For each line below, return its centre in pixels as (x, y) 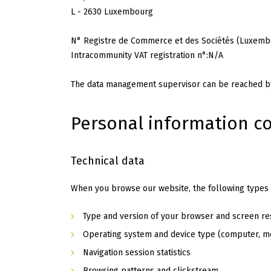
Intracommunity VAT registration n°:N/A (147, 56)
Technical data (108, 161)
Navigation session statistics (137, 253)
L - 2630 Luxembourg (112, 12)
